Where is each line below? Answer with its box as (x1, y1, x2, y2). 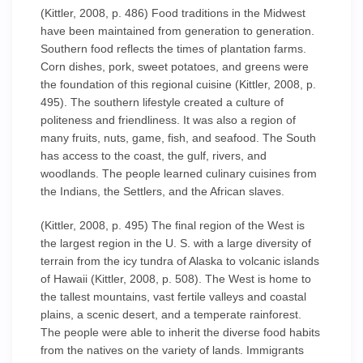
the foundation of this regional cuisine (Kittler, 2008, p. (41, 78, 316, 91)
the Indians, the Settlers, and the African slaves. (41, 185, 284, 198)
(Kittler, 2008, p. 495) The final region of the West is (41, 219, 305, 232)
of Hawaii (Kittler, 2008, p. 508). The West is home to (41, 272, 311, 285)
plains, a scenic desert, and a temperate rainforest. (41, 308, 301, 321)
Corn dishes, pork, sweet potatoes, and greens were (41, 60, 309, 73)
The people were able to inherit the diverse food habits (41, 326, 320, 339)
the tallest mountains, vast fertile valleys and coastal (41, 290, 306, 303)
